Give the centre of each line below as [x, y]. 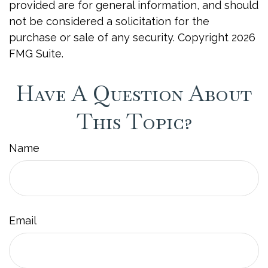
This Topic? [134, 122]
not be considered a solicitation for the [109, 21]
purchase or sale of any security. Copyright [120, 37]
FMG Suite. [36, 54]
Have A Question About [134, 94]
